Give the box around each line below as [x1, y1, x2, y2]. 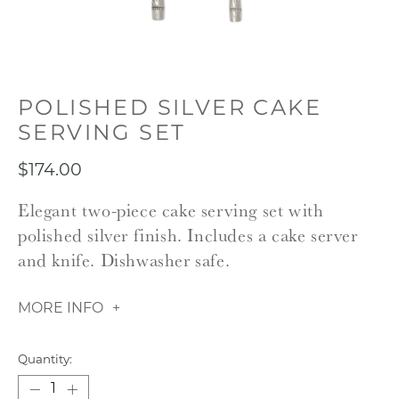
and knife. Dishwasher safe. [18, 248, 231, 272]
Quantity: [18, 354, 72, 366]
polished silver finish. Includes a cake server [18, 224, 358, 247]
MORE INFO [18, 301, 103, 316]
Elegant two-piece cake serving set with [18, 199, 324, 222]
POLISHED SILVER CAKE [18, 99, 322, 120]
